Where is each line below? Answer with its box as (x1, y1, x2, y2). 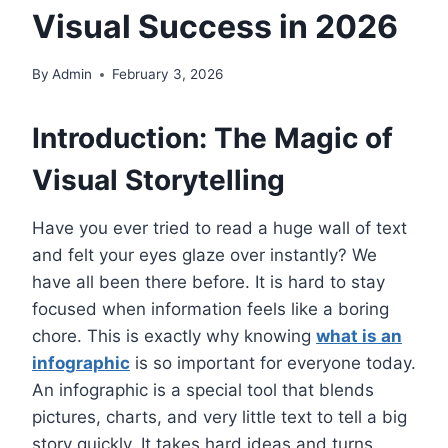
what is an (316, 326, 402, 347)
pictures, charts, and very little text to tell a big (32, 407, 407, 428)
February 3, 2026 (112, 66, 224, 83)
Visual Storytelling (32, 163, 285, 198)
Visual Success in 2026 (32, 6, 398, 46)
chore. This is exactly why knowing (32, 326, 316, 347)
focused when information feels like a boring (32, 299, 389, 320)
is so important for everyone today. (130, 353, 416, 374)
